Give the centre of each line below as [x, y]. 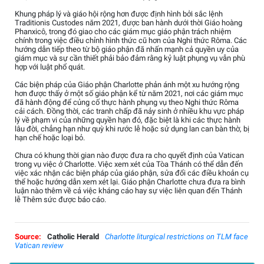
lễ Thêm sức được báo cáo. [60, 200]
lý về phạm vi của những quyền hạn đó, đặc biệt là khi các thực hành [128, 120]
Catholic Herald [73, 237]
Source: [28, 237]
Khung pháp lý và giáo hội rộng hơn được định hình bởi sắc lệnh [119, 14]
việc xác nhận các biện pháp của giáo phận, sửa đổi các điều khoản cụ [132, 173]
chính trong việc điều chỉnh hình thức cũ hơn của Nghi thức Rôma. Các [131, 41]
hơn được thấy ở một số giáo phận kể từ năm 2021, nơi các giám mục [129, 94]
